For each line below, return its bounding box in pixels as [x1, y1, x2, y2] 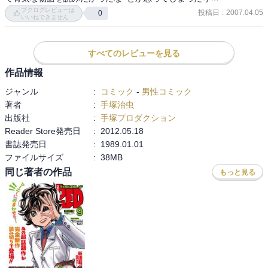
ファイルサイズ [5, 152, 63, 162]
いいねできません [21, 13, 69, 20]
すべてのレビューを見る [88, 48, 180, 58]
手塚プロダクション [100, 112, 176, 123]
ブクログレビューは [21, 6, 75, 13]
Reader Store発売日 [5, 126, 81, 136]
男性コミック [142, 86, 192, 96]
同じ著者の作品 [5, 167, 72, 178]
